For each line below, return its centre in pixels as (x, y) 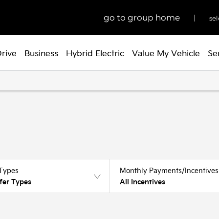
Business (41, 53)
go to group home (142, 18)
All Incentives (142, 181)
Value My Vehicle (166, 53)
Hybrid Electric (95, 53)
